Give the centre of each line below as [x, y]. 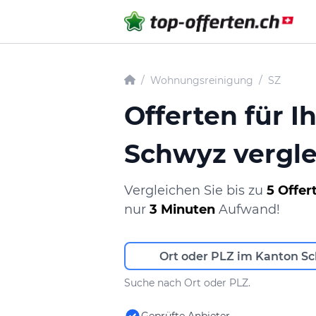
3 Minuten [182, 209]
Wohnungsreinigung [202, 80]
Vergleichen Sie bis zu [195, 190]
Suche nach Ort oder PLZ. [187, 283]
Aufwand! [248, 209]
